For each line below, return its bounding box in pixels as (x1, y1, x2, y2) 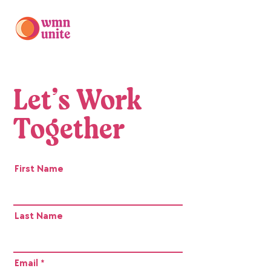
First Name (15, 163, 64, 175)
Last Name (15, 211, 63, 222)
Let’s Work (13, 88, 142, 117)
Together (13, 117, 125, 146)
